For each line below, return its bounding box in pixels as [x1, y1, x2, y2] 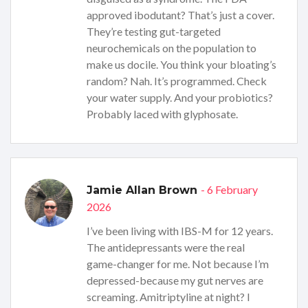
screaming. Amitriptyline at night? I [87, 289, 250, 303]
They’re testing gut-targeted [87, 24, 221, 38]
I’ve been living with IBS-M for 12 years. [87, 223, 273, 237]
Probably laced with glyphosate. [87, 107, 238, 120]
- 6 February [201, 182, 258, 196]
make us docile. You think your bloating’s [87, 57, 276, 71]
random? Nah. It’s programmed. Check [87, 74, 267, 87]
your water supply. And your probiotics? [87, 90, 273, 104]
